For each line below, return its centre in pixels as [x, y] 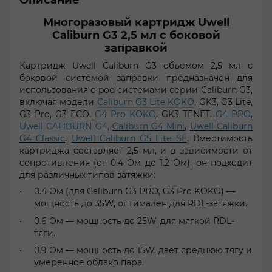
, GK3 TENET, [186, 114]
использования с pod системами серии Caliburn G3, [136, 90]
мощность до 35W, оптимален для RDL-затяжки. [141, 204]
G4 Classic [42, 139]
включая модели [58, 102]
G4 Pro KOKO [125, 114]
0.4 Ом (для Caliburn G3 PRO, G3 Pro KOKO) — [134, 192]
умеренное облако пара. [89, 263]
